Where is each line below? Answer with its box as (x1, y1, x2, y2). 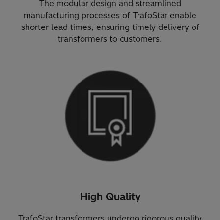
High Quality (80, 190, 140, 203)
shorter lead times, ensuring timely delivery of (21, 22, 199, 32)
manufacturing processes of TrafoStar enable (24, 10, 196, 20)
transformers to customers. (58, 33, 162, 44)
